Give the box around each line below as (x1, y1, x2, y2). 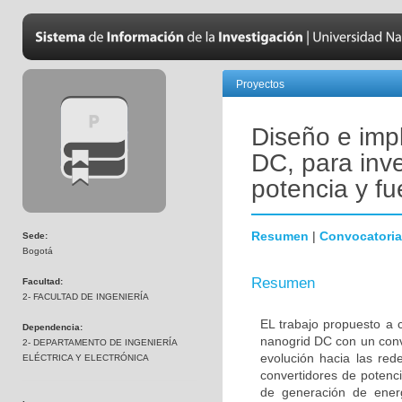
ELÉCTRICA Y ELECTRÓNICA (22, 353, 149, 363)
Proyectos (236, 78, 284, 91)
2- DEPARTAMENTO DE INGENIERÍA (22, 337, 177, 347)
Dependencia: (22, 322, 83, 332)
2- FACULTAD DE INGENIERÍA (22, 292, 149, 301)
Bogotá (22, 246, 53, 256)
